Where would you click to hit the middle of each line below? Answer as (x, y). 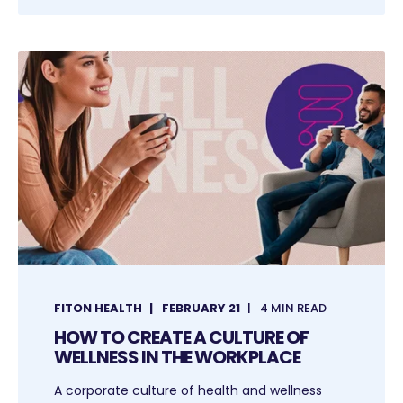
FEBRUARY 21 (201, 308)
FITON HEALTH (98, 308)
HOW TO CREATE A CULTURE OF (181, 337)
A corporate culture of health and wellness (188, 390)
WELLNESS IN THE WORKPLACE (177, 357)
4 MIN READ (293, 308)
